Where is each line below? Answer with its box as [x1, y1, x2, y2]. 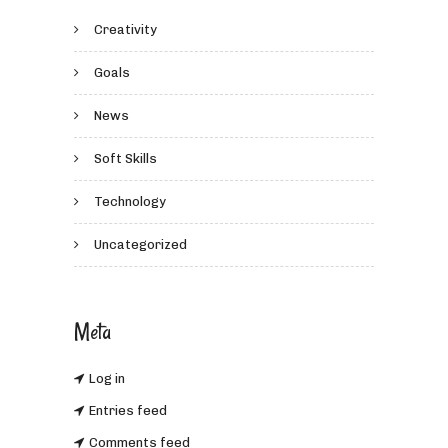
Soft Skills [94, 151, 157, 167]
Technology [94, 194, 166, 210]
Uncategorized [94, 237, 187, 253]
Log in [89, 371, 125, 387]
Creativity [94, 22, 157, 38]
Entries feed [89, 403, 167, 419]
